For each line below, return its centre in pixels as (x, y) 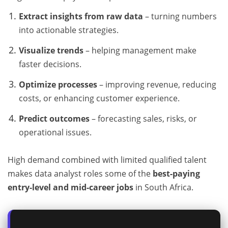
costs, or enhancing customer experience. (99, 98)
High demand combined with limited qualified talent (107, 160)
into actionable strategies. (68, 30)
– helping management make (140, 50)
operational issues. (55, 132)
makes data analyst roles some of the (80, 173)
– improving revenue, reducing (156, 84)
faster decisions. (50, 64)
